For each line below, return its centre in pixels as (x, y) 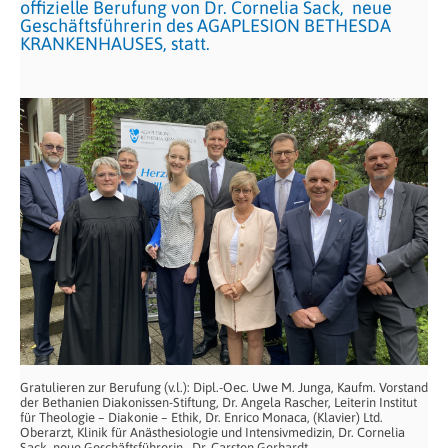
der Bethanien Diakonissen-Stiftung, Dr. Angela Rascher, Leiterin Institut (218, 403)
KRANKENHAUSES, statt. (115, 43)
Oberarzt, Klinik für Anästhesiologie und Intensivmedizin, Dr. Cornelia (212, 433)
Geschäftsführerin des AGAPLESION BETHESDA (205, 25)
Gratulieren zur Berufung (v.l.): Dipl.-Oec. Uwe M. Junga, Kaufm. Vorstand (224, 388)
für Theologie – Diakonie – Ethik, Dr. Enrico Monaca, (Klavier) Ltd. (201, 418)
